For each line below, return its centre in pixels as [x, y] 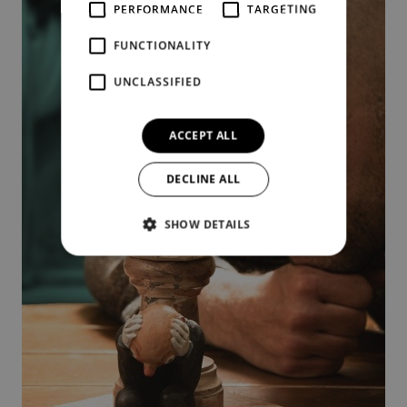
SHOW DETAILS [207, 224]
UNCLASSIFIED [158, 81]
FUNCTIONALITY [163, 45]
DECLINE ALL [203, 179]
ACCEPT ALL [203, 135]
